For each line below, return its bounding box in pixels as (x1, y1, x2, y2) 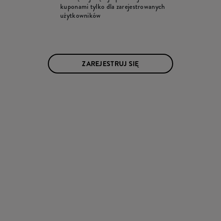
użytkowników (60, 10, 101, 20)
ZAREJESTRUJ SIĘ (82, 58, 139, 69)
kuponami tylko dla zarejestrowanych (60, 1, 165, 11)
